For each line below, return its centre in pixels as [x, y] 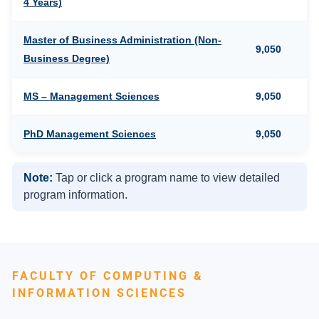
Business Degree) [67, 59]
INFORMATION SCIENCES [99, 293]
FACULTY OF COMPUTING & [108, 276]
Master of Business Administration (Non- [122, 40]
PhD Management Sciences [90, 134]
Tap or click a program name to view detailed [166, 178]
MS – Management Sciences [91, 96]
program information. [75, 195]
